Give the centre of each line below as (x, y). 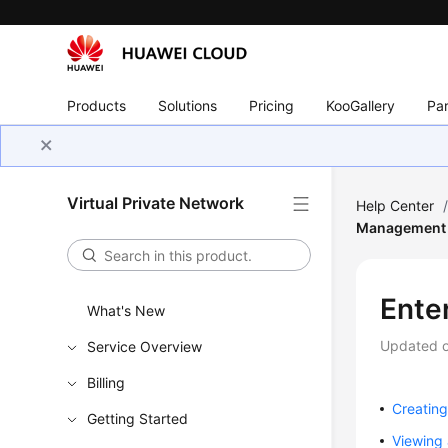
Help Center (395, 205)
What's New (126, 310)
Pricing (272, 105)
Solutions (188, 105)
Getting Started (138, 418)
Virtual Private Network (156, 203)
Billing (106, 382)
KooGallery (361, 105)
